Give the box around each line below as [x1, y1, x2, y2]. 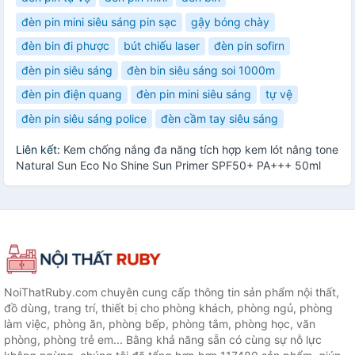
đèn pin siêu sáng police [21, 111, 147, 125]
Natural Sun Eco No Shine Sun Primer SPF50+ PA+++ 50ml [16, 158, 321, 172]
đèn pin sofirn [214, 39, 284, 53]
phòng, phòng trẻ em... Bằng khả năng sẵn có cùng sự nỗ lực [4, 333, 322, 347]
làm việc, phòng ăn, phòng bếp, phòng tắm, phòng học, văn [4, 317, 315, 331]
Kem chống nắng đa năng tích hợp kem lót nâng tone [63, 142, 338, 156]
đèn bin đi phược [21, 39, 109, 53]
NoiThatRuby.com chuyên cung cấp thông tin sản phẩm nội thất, [4, 285, 339, 300]
